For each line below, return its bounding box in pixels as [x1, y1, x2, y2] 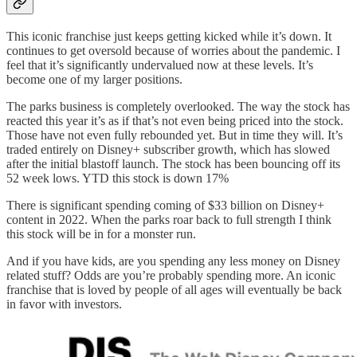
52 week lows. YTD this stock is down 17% [6, 171, 229, 185]
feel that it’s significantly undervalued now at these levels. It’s [6, 57, 313, 72]
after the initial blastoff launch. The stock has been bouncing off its [6, 156, 340, 171]
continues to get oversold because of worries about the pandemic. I [6, 43, 340, 57]
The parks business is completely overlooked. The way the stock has [6, 99, 350, 113]
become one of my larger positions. [6, 72, 182, 86]
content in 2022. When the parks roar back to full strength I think [6, 212, 331, 226]
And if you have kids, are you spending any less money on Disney [6, 253, 340, 268]
